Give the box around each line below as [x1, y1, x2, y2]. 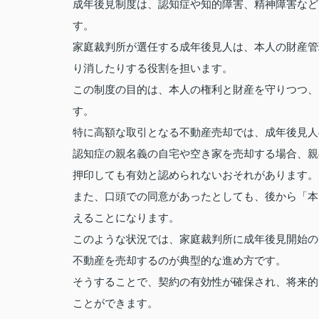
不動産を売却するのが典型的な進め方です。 [73, 254, 286, 266]
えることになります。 [73, 211, 179, 224]
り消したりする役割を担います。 [73, 62, 233, 74]
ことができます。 [73, 297, 158, 309]
